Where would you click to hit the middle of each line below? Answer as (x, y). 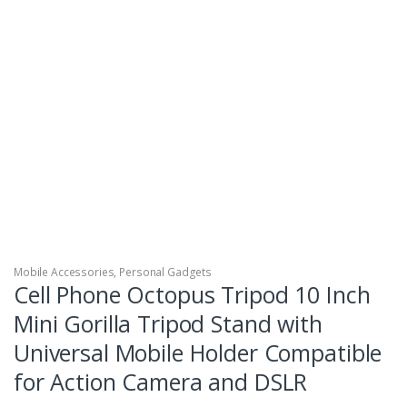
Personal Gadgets (165, 273)
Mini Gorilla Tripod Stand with (168, 324)
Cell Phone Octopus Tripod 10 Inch (192, 295)
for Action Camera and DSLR (161, 382)
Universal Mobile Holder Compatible (198, 353)
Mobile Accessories (64, 273)
